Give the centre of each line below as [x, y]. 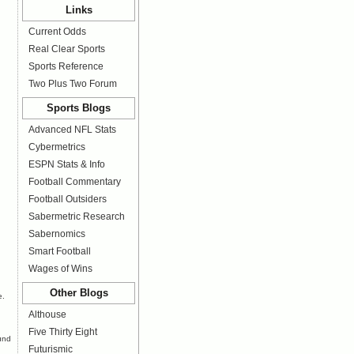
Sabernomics [57, 234]
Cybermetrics [57, 147]
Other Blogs [79, 293]
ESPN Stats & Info [67, 164]
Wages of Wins [60, 269]
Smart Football [60, 251]
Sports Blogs [79, 108]
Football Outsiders [68, 199]
